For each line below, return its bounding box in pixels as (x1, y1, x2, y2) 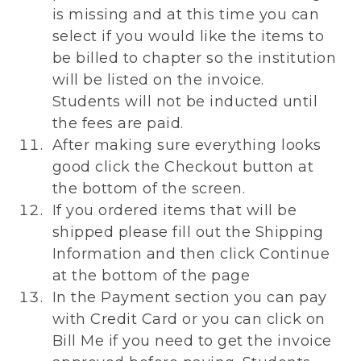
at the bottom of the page (52, 267, 251, 285)
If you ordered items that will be (52, 201, 297, 220)
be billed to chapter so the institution (52, 49, 337, 68)
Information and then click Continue (52, 245, 330, 263)
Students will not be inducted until (52, 93, 318, 111)
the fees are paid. (52, 114, 184, 133)
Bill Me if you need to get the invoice (52, 332, 332, 351)
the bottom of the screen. (52, 180, 246, 198)
